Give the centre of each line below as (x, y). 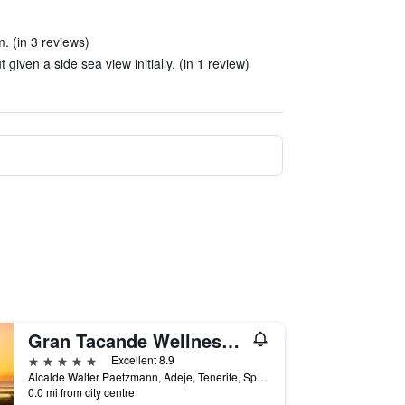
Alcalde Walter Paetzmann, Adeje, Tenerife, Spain (262, 377)
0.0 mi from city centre (81, 392)
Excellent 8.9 (142, 359)
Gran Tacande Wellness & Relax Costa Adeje (230, 340)
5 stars (48, 359)
